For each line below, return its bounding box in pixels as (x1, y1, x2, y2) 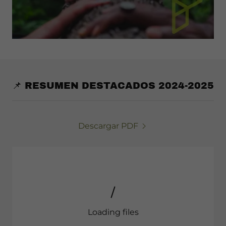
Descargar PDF (78, 121, 138, 131)
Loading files (87, 207, 139, 217)
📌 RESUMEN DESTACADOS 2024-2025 (12, 80, 214, 91)
